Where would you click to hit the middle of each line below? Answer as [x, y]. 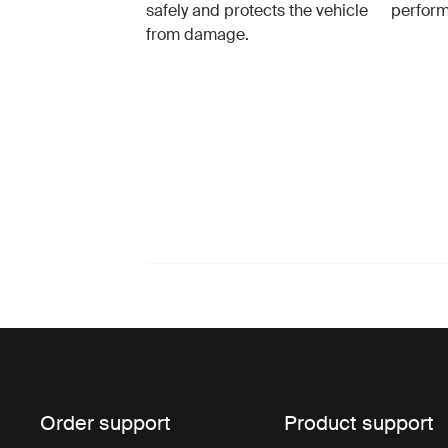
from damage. [197, 35]
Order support [106, 423]
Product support [359, 423]
